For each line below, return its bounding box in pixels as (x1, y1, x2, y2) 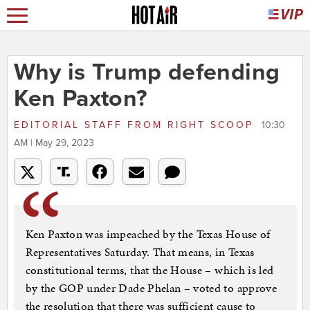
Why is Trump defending (13, 58, 280, 87)
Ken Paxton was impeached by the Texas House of (25, 226, 271, 243)
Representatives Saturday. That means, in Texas (25, 244, 255, 261)
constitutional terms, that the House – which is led (25, 262, 274, 279)
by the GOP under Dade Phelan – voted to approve (25, 280, 277, 297)
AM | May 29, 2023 (13, 137, 94, 149)
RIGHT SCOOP (162, 119, 258, 131)
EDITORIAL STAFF (13, 119, 127, 131)
